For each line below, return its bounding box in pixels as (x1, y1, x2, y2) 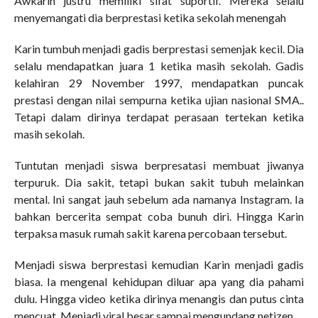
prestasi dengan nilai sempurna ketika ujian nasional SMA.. (13, 92, 305, 106)
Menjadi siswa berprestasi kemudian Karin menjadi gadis (13, 257, 305, 271)
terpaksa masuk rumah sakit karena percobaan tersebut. (13, 226, 287, 240)
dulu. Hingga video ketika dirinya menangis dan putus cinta (13, 291, 305, 305)
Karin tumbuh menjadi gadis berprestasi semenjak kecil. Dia (13, 41, 305, 55)
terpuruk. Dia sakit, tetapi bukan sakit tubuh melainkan (13, 175, 305, 189)
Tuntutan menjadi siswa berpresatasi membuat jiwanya (13, 158, 305, 172)
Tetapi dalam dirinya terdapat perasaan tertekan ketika (13, 109, 305, 124)
